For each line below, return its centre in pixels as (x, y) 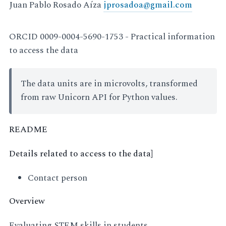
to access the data (44, 50)
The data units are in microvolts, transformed (109, 84)
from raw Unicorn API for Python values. (99, 98)
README (29, 130)
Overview (27, 201)
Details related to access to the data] (81, 154)
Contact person (58, 178)
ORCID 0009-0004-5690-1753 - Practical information (112, 37)
